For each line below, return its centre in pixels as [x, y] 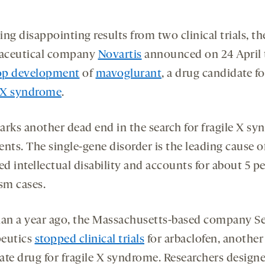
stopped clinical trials [89, 240]
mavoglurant [128, 74]
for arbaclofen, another [204, 240]
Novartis [120, 55]
